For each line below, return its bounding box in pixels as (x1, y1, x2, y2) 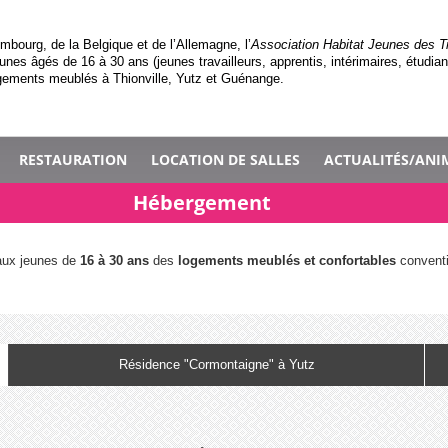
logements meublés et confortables (178, 253, 396, 269)
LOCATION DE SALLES (150, 150, 300, 170)
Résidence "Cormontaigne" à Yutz (118, 356, 315, 372)
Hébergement (133, 189, 271, 217)
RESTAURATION (18, 150, 127, 170)
